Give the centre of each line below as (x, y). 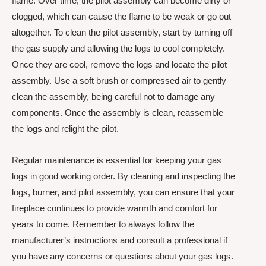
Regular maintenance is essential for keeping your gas (117, 160)
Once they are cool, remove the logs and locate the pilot (119, 64)
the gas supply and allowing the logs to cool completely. (118, 48)
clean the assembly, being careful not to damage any (113, 96)
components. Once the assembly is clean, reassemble (118, 113)
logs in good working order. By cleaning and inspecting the (123, 176)
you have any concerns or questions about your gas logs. (123, 256)
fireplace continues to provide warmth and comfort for (115, 208)
